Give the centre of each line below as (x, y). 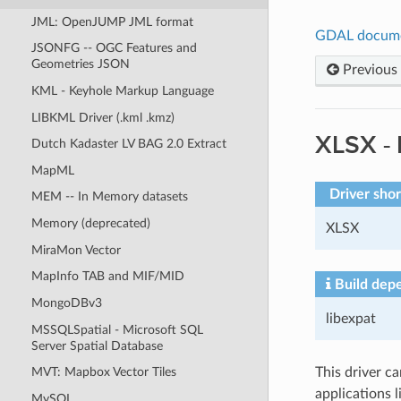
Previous (368, 69)
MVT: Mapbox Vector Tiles (103, 372)
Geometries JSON (80, 64)
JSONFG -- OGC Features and (114, 48)
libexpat (350, 318)
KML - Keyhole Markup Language (122, 90)
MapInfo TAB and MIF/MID (107, 277)
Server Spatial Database (97, 346)
